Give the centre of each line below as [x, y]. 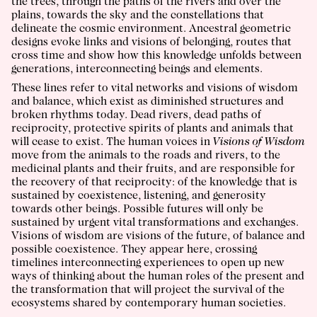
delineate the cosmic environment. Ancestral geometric [151, 29]
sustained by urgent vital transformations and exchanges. [155, 223]
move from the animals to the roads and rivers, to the [146, 156]
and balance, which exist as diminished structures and [148, 102]
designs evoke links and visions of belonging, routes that [151, 43]
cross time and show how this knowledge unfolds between [156, 56]
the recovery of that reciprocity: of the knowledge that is [154, 183]
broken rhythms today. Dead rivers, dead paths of [136, 116]
